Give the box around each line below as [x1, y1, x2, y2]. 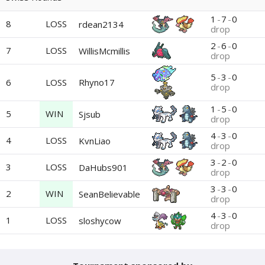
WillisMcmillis [79, 44, 130, 57]
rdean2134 [79, 18, 124, 30]
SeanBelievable [79, 188, 140, 200]
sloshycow [79, 214, 121, 227]
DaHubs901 [79, 161, 128, 173]
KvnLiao [79, 134, 111, 147]
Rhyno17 [79, 76, 115, 88]
